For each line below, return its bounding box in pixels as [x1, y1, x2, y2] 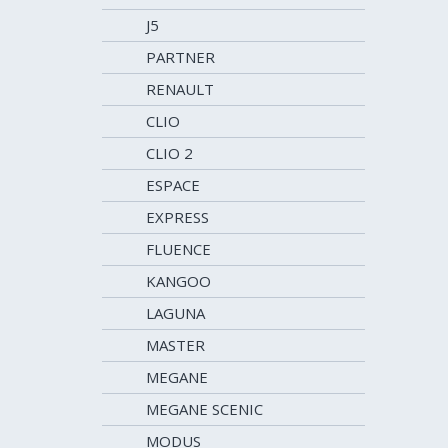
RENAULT [146, 79, 214, 99]
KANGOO [146, 271, 211, 291]
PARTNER [146, 47, 215, 67]
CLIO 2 [146, 143, 193, 163]
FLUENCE [146, 239, 211, 259]
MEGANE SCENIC [146, 399, 263, 419]
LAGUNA [146, 303, 205, 323]
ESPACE [146, 175, 200, 195]
